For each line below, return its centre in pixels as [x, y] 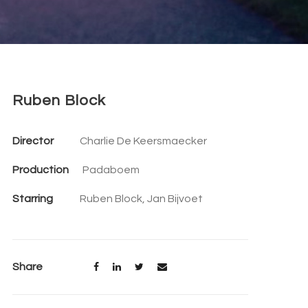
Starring [32, 199]
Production [40, 170]
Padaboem [111, 170]
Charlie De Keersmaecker [143, 141]
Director [33, 141]
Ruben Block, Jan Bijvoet [141, 199]
